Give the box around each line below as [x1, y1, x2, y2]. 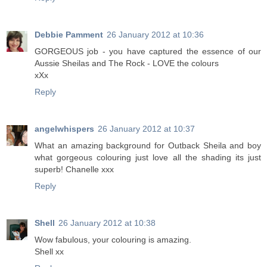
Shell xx [35, 247, 64, 257]
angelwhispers [35, 124, 94, 134]
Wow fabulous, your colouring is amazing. [35, 235, 191, 245]
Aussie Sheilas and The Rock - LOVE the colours [35, 58, 219, 69]
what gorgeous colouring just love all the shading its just [35, 153, 261, 163]
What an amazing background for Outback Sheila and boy [35, 141, 261, 151]
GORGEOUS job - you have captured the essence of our [35, 46, 261, 57]
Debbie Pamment [35, 30, 103, 40]
